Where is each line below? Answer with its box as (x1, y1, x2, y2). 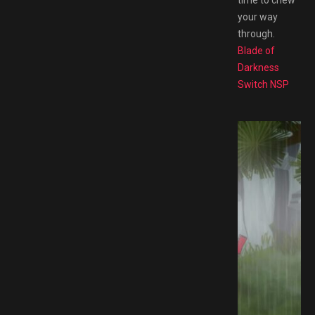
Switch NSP (238, 78, 289, 90)
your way (238, 11, 278, 22)
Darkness (238, 61, 279, 73)
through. (238, 27, 275, 39)
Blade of (238, 44, 275, 56)
